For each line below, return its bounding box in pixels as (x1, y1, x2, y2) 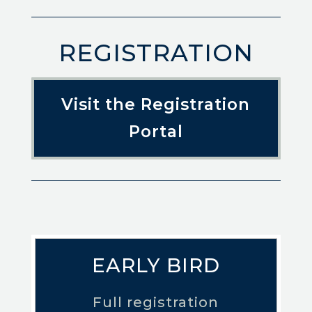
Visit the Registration (61, 95, 251, 115)
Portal (128, 122, 183, 142)
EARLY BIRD (91, 253, 220, 278)
